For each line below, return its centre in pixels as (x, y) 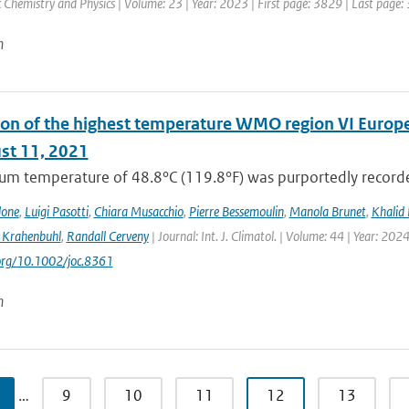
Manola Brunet (327, 211)
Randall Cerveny (107, 236)
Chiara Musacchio (138, 211)
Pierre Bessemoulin (236, 211)
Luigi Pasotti (56, 211)
